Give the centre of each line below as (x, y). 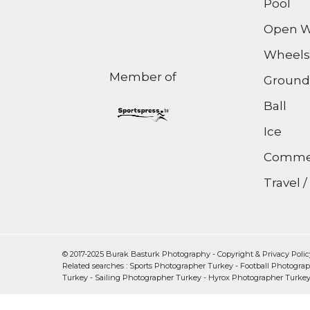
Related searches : (96, 266)
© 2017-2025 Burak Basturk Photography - (140, 254)
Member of (119, 76)
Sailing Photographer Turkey (148, 278)
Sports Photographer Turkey (181, 266)
